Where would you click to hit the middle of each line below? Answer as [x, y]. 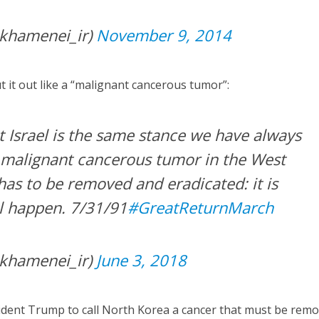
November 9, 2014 [164, 35]
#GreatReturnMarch [201, 208]
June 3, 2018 [142, 260]
